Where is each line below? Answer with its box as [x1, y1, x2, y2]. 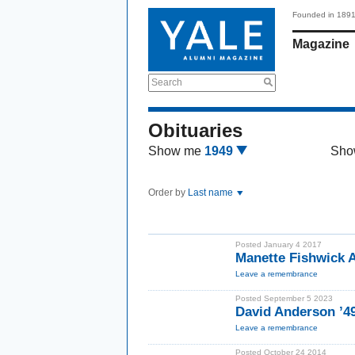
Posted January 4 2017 [235, 240, 322, 249]
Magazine [292, 37, 349, 51]
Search [151, 77, 182, 88]
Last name [188, 187, 235, 198]
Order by [148, 187, 188, 198]
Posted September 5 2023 [235, 294, 333, 303]
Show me [148, 144, 201, 158]
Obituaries [148, 120, 242, 141]
